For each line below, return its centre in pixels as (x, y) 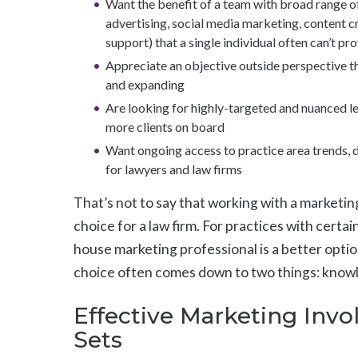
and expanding (147, 84)
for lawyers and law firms (174, 169)
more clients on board (165, 127)
